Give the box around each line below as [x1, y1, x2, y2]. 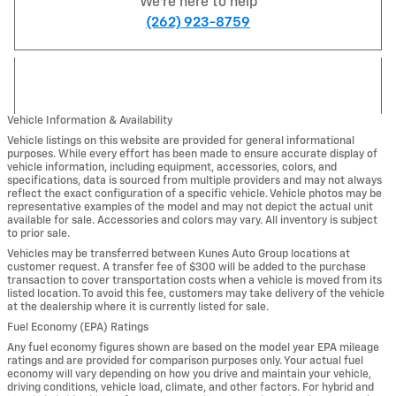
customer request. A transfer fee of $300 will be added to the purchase [7, 261, 366, 273]
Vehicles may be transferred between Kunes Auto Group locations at [7, 247, 350, 260]
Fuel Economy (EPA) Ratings [7, 321, 148, 333]
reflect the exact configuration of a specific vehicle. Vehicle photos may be [7, 187, 382, 200]
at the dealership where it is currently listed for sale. [7, 301, 269, 313]
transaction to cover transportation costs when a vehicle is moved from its [7, 274, 382, 286]
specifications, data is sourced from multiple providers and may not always [7, 174, 382, 187]
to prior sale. [7, 227, 70, 240]
